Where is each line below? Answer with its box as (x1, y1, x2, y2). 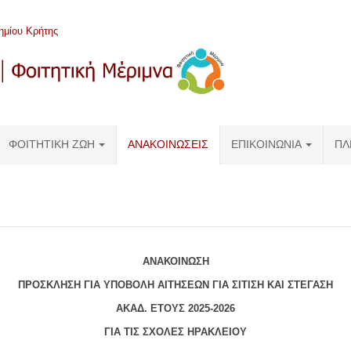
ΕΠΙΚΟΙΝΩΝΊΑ (231, 138, 302, 151)
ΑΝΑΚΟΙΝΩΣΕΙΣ (128, 138, 208, 151)
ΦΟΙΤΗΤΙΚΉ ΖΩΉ (9, 138, 95, 151)
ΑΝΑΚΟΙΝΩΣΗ (142, 255, 209, 267)
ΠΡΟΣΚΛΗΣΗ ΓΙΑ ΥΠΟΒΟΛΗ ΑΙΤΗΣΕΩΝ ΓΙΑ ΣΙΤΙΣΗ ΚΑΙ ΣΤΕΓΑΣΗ (18, 279, 333, 291)
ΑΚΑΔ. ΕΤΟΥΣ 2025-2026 (116, 302, 235, 314)
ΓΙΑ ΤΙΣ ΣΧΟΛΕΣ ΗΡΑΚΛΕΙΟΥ (104, 326, 247, 338)
